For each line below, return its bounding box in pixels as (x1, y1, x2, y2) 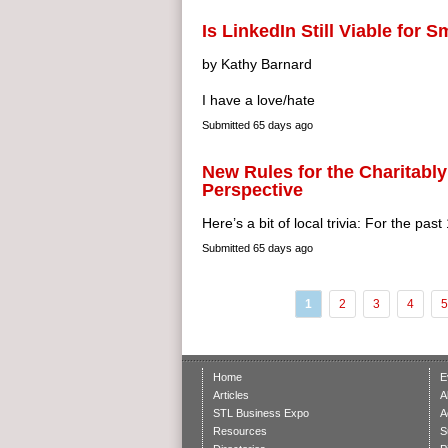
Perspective (202, 180, 303, 200)
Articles (213, 389, 249, 401)
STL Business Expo (213, 407, 309, 419)
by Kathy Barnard (202, 56, 312, 72)
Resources (213, 425, 267, 437)
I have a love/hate (202, 92, 315, 108)
